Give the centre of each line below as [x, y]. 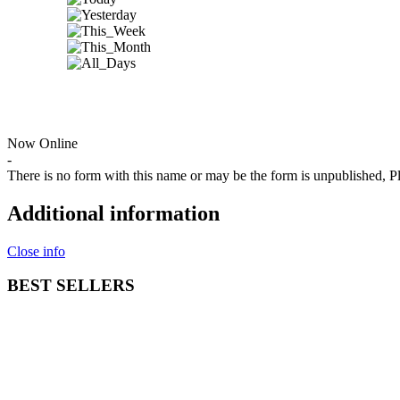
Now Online [42, 143]
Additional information [113, 213]
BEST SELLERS [71, 286]
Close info [36, 251]
